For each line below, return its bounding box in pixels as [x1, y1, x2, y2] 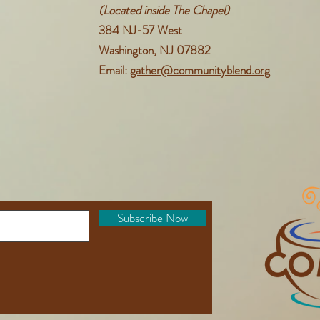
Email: [99, 61, 130, 79]
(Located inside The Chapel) [99, 1, 229, 19]
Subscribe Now [116, 209, 188, 226]
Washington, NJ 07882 [99, 41, 211, 59]
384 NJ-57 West [99, 21, 182, 39]
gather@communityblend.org [130, 61, 270, 79]
